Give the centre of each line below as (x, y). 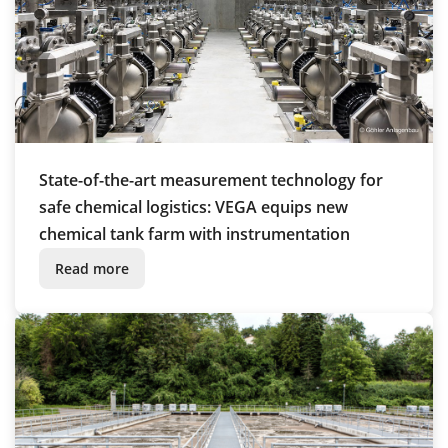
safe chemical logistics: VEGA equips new (193, 207)
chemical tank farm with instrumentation (194, 234)
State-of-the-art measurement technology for (211, 180)
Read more (92, 269)
